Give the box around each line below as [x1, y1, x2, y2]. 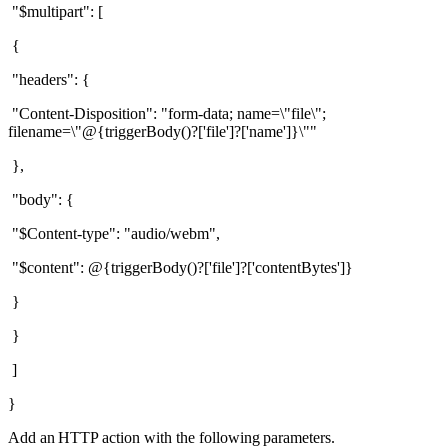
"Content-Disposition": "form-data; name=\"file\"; [8, 104, 326, 122]
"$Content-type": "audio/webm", [8, 224, 224, 242]
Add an [8, 428, 55, 446]
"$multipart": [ [8, 2, 107, 20]
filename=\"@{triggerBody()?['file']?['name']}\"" [8, 122, 321, 140]
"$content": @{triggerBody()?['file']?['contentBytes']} [8, 258, 357, 276]
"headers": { [8, 70, 94, 88]
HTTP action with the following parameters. [58, 428, 343, 446]
